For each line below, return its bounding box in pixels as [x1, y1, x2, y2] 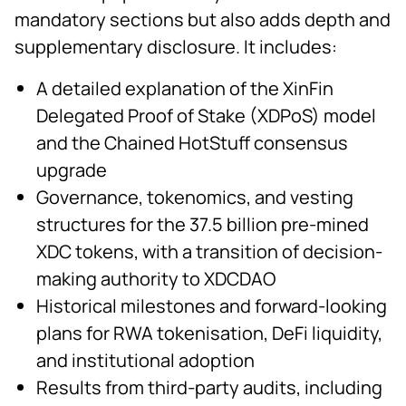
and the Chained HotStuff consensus [36, 130, 348, 155]
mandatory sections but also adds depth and [14, 6, 391, 32]
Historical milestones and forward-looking [36, 293, 387, 318]
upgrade [36, 157, 107, 182]
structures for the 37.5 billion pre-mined [36, 211, 369, 237]
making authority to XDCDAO [36, 266, 275, 291]
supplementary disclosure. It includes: [14, 34, 337, 59]
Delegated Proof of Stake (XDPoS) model [36, 102, 376, 128]
